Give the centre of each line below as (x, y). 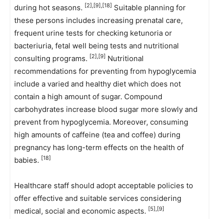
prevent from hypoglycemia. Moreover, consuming (101, 122)
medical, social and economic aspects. (81, 211)
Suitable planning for (149, 8)
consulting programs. (52, 58)
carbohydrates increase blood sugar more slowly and (106, 109)
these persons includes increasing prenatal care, (99, 20)
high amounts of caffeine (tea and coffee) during (97, 135)
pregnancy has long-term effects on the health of (99, 147)
